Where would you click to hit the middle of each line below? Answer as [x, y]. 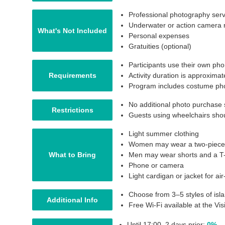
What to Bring [72, 155]
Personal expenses [159, 36]
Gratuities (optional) [160, 46]
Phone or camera [156, 165]
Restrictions [72, 110]
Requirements [72, 75]
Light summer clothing [164, 134]
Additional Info [72, 200]
